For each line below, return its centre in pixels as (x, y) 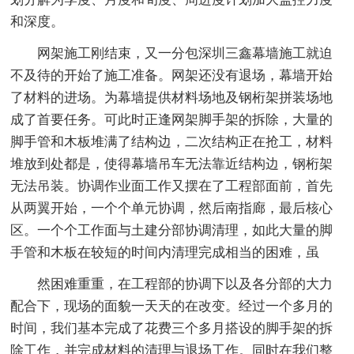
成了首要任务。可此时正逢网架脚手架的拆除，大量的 (172, 119)
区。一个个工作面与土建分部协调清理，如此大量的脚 (172, 230)
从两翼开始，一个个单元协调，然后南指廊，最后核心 (172, 208)
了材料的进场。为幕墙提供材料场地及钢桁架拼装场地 (172, 97)
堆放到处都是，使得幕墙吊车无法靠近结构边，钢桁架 (172, 164)
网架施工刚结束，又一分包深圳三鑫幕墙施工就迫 (185, 53)
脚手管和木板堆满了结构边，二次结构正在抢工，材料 (172, 141)
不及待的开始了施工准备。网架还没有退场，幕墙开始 (172, 75)
